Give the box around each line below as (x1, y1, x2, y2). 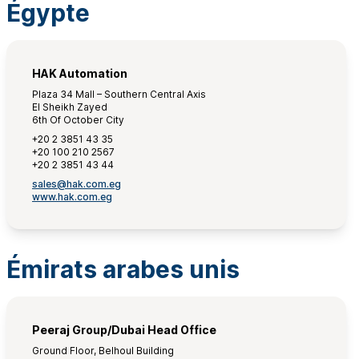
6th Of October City (32, 114, 124, 126)
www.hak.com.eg (32, 191, 112, 203)
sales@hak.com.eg (32, 178, 121, 190)
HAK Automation (32, 67, 127, 80)
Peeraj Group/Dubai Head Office (32, 323, 216, 337)
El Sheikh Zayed (32, 101, 107, 113)
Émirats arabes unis (6, 255, 240, 284)
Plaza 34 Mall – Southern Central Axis (32, 88, 206, 100)
